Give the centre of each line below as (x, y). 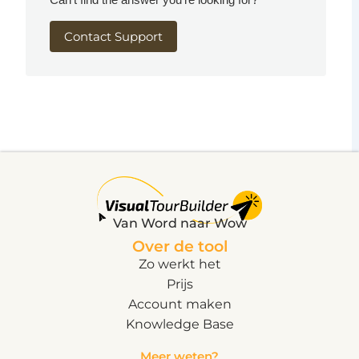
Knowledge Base (179, 324)
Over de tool (179, 246)
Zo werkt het (179, 264)
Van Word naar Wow (179, 223)
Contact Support (114, 36)
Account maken (179, 304)
